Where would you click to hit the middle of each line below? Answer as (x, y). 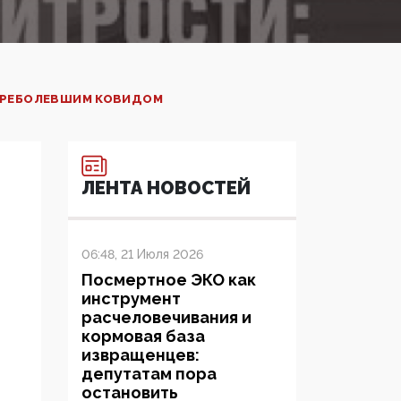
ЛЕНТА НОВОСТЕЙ (166, 188)
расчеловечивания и (166, 318)
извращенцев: (141, 355)
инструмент (131, 299)
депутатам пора (149, 374)
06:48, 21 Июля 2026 (142, 255)
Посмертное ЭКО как (169, 280)
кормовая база (143, 337)
